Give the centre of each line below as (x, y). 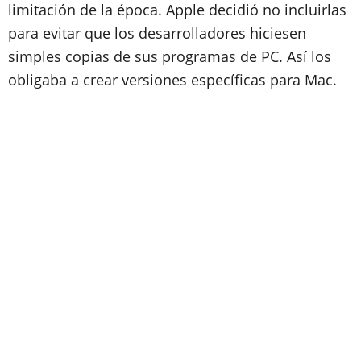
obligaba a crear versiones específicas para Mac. (172, 79)
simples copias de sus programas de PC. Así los (170, 56)
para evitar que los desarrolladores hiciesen (157, 33)
